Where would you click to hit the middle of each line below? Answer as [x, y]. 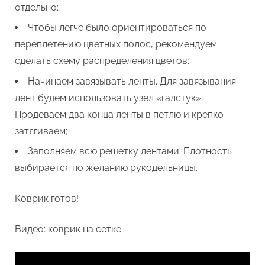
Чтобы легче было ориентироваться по [117, 28]
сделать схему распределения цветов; [102, 61]
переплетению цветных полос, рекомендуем [116, 44]
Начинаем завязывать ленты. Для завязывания [132, 81]
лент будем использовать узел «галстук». [109, 98]
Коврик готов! [47, 198]
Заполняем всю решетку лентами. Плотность [130, 151]
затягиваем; [41, 131]
